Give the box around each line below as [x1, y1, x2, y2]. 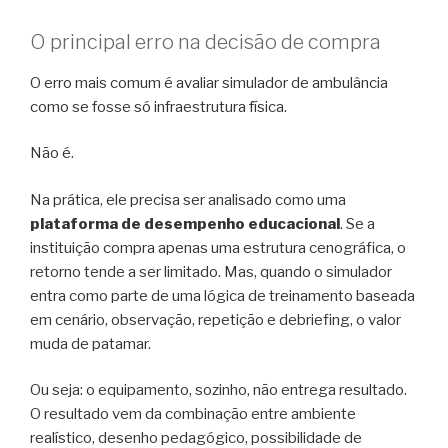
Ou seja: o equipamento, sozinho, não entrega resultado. [30, 381, 407, 400]
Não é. [30, 144, 74, 163]
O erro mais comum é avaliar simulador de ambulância [30, 73, 388, 92]
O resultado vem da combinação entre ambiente [30, 405, 356, 424]
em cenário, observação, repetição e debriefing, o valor [30, 310, 401, 329]
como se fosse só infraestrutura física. [30, 97, 287, 116]
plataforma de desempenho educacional [30, 214, 340, 233]
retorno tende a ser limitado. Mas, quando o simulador [30, 262, 392, 281]
